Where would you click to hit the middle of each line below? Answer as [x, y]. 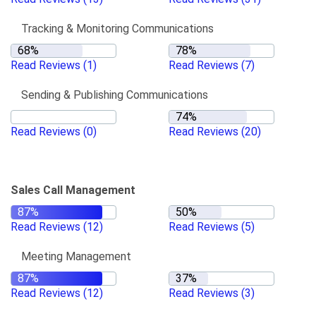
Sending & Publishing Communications [115, 95]
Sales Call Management [73, 190]
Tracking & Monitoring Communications [117, 29]
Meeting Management [76, 256]
